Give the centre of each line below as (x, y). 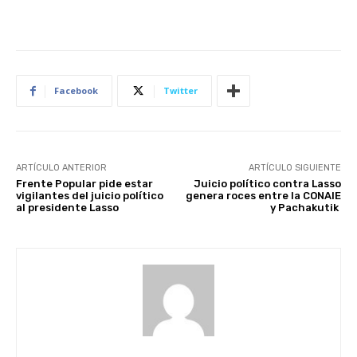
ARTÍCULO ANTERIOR (61, 167)
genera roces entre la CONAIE (263, 195)
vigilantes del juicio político (90, 195)
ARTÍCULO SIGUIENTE (294, 167)
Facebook (76, 90)
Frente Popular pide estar (84, 183)
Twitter (180, 90)
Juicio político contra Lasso (267, 183)
